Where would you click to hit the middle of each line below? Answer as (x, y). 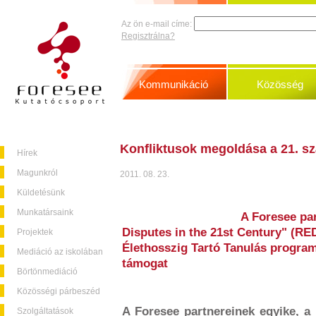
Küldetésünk (41, 193)
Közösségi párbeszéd (59, 291)
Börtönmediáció (47, 272)
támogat (145, 263)
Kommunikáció (174, 84)
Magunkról (37, 173)
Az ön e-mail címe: (157, 24)
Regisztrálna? (148, 36)
